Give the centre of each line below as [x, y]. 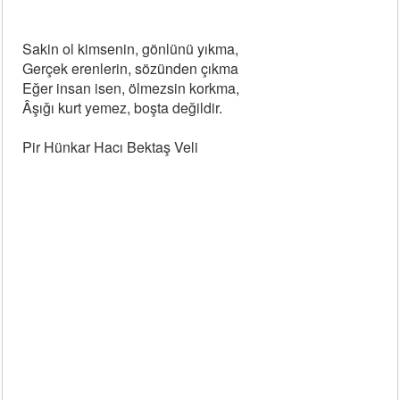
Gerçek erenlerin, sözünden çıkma [131, 68]
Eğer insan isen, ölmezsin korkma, [131, 88]
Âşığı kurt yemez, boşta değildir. [123, 108]
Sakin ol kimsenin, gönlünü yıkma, [131, 49]
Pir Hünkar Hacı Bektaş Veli [111, 147]
